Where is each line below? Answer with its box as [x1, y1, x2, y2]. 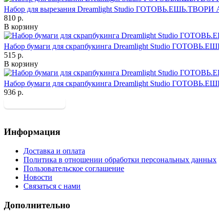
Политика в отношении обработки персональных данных [23, 155, 217, 164]
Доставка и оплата [23, 146, 85, 155]
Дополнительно [4, 199, 70, 210]
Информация [4, 127, 60, 137]
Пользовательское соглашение [23, 164, 124, 173]
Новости [23, 173, 52, 181]
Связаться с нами [23, 181, 81, 190]
